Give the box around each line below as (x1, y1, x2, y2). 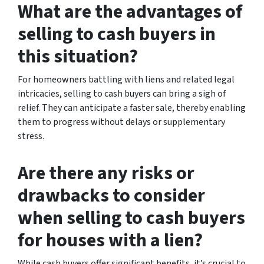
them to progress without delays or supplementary (18, 115, 225, 128)
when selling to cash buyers (18, 204, 245, 232)
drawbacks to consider (18, 181, 205, 209)
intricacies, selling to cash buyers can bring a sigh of (18, 87, 226, 100)
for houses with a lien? (18, 226, 203, 254)
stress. (18, 129, 44, 143)
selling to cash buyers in (18, 20, 216, 48)
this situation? (18, 42, 138, 70)
